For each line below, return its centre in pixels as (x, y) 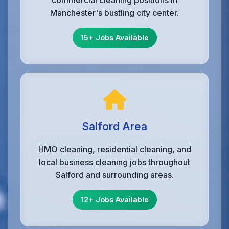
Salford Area (114, 127)
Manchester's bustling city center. (114, 13)
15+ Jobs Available (114, 38)
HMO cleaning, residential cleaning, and (114, 149)
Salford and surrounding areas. (114, 175)
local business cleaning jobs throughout (114, 162)
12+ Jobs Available (114, 200)
